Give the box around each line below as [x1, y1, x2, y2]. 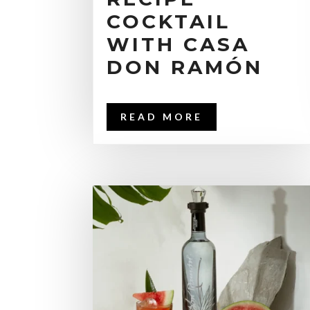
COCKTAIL [107, 9, 231, 33]
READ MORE [120, 110, 203, 122]
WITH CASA [107, 32, 250, 56]
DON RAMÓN [107, 55, 264, 79]
